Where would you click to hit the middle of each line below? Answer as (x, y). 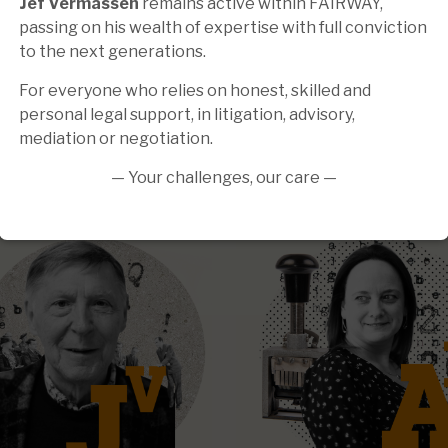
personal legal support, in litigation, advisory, (187, 115)
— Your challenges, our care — (224, 178)
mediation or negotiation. (116, 139)
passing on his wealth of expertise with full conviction (223, 28)
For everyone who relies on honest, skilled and (195, 91)
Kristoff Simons (81, 181)
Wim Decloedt (366, 181)
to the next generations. (112, 52)
